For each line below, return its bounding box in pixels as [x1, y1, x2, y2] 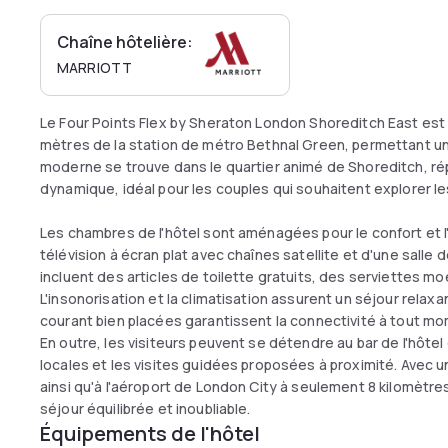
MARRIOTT [57, 58, 133, 77]
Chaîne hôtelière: [57, 31, 193, 53]
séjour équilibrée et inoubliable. [40, 399, 251, 418]
